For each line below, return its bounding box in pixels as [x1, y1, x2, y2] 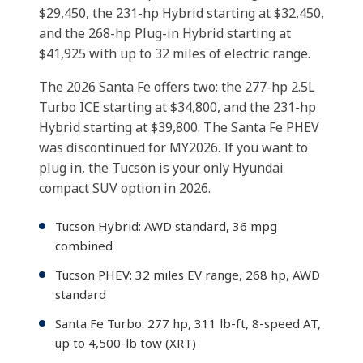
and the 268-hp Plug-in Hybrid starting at [39, 24, 291, 42]
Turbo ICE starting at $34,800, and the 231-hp [39, 98, 316, 116]
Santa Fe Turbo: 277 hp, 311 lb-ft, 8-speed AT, [55, 315, 321, 331]
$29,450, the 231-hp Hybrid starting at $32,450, [39, 4, 324, 22]
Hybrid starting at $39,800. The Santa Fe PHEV [39, 118, 319, 136]
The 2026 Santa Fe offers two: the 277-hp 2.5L [39, 78, 315, 96]
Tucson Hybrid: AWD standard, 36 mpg [55, 218, 277, 234]
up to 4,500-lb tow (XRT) [55, 335, 196, 351]
